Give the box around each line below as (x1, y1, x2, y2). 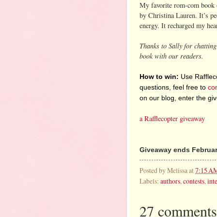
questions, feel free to (139, 83, 208, 91)
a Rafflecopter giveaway (139, 113, 205, 123)
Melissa (167, 165, 187, 175)
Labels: (139, 176, 160, 186)
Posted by (139, 165, 167, 175)
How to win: (139, 72, 179, 80)
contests (183, 176, 204, 186)
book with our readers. (139, 50, 203, 61)
